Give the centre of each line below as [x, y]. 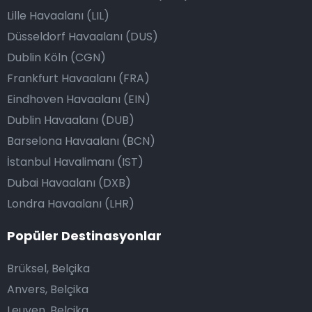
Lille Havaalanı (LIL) [58, 16]
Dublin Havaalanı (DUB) [71, 120]
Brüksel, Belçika [48, 268]
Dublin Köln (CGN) [56, 57]
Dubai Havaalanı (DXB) [69, 183]
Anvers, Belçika [48, 289]
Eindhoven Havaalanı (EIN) [79, 99]
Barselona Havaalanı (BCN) [81, 141]
